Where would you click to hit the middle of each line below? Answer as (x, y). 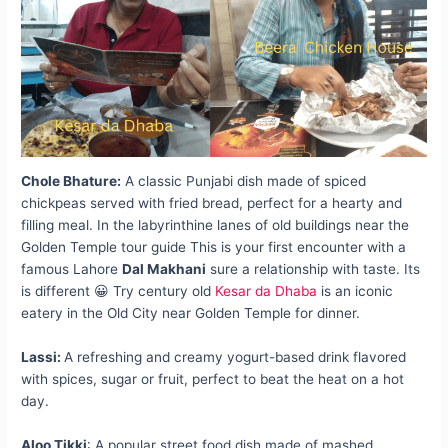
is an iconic (355, 291)
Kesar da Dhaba (266, 291)
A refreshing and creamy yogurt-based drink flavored (235, 357)
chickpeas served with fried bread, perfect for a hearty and (212, 203)
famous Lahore (72, 269)
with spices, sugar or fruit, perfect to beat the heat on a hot (213, 379)
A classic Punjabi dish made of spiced (244, 181)
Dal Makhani (164, 269)
